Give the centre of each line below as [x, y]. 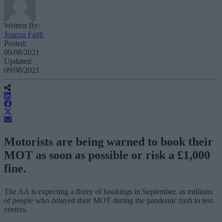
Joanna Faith [24, 34]
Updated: [18, 61]
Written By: [22, 25]
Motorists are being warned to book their [109, 141]
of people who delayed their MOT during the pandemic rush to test [108, 200]
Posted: [15, 43]
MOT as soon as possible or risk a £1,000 [107, 155]
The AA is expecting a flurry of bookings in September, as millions [108, 191]
